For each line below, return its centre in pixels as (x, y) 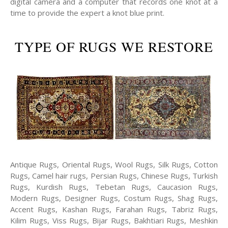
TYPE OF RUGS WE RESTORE (114, 47)
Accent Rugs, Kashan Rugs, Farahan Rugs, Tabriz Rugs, (114, 209)
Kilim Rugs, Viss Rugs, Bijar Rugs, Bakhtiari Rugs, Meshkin (114, 221)
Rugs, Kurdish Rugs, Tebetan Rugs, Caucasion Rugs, (114, 187)
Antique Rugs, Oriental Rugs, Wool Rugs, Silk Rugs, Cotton (114, 165)
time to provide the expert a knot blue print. (87, 13)
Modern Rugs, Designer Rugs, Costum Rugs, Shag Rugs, (114, 198)
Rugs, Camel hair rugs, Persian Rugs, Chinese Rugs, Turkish (114, 176)
